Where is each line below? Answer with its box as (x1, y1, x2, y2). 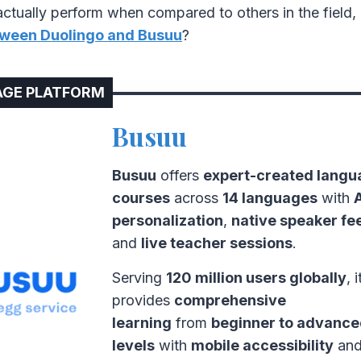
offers (156, 167, 203, 185)
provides (111, 292, 174, 309)
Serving (111, 269, 166, 287)
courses (111, 189, 170, 207)
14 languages (222, 189, 317, 207)
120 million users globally (165, 269, 346, 287)
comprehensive (173, 292, 286, 309)
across (169, 189, 222, 207)
